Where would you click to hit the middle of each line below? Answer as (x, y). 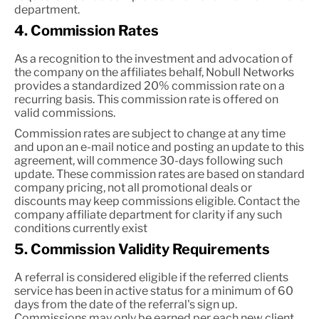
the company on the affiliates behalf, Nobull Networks (154, 72)
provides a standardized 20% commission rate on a (150, 86)
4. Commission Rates (87, 31)
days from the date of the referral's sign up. (126, 304)
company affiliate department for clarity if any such (148, 215)
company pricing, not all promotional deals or (133, 188)
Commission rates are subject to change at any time (150, 134)
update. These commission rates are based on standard (159, 174)
